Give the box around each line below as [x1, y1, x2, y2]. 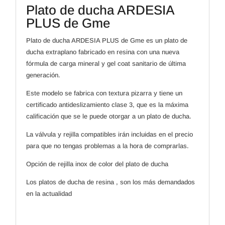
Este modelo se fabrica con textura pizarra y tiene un [26, 89, 183, 97]
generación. [26, 71, 61, 79]
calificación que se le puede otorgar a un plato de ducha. [26, 113, 192, 121]
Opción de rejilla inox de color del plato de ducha [26, 160, 169, 168]
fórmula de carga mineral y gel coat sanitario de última [26, 60, 186, 68]
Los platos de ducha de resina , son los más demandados [26, 178, 195, 186]
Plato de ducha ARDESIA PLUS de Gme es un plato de [26, 37, 188, 45]
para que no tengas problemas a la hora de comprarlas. [26, 142, 189, 150]
